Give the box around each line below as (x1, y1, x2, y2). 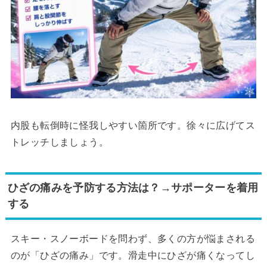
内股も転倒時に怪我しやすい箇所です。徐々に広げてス (10, 120, 255, 131)
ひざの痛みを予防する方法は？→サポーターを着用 (7, 182, 259, 194)
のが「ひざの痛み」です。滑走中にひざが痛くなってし (10, 250, 255, 261)
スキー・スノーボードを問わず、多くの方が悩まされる (10, 234, 255, 244)
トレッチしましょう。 (10, 137, 108, 148)
